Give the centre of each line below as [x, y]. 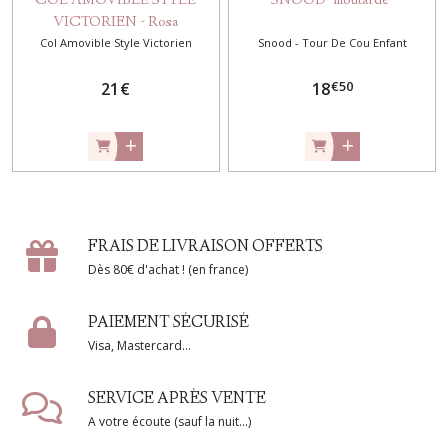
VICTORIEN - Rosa [116, 23]
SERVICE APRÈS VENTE [177, 400]
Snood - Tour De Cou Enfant [332, 43]
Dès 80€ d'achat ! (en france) [168, 270]
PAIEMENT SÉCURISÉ [168, 324]
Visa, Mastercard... [139, 346]
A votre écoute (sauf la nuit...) [169, 422]
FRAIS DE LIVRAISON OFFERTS [205, 248]
